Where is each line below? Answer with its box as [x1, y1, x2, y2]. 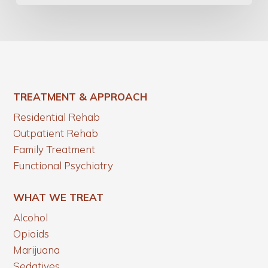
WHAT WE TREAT [13, 190, 104, 203]
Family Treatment [13, 143, 96, 156]
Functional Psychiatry [13, 159, 114, 172]
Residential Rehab [13, 111, 100, 124]
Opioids [13, 227, 50, 240]
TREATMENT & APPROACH [13, 90, 148, 103]
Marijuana [13, 243, 60, 256]
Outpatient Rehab [13, 127, 99, 140]
